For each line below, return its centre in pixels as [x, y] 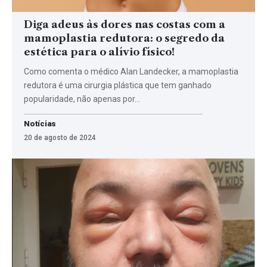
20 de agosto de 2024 [60, 137]
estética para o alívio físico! [99, 52]
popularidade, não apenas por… [82, 99]
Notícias [40, 123]
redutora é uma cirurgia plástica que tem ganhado [118, 85]
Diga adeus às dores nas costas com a [125, 24]
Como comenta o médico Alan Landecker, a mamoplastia [131, 71]
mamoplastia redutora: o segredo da [124, 38]
